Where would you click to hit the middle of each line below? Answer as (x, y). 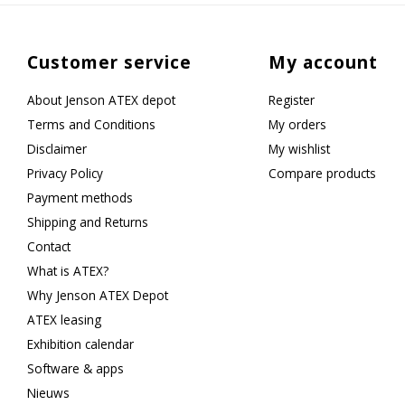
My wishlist (300, 148)
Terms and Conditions (92, 124)
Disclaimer (57, 148)
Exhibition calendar (81, 344)
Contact (49, 246)
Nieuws (49, 392)
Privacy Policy (66, 173)
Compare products (323, 173)
